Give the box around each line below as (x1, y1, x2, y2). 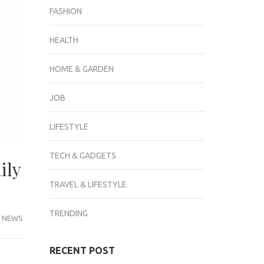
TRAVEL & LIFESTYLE (49, 180, 127, 189)
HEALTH (49, 35, 78, 45)
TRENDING (49, 209, 88, 218)
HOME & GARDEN (49, 64, 114, 74)
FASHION (49, 6, 82, 16)
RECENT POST (49, 245, 115, 256)
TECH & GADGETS (49, 151, 116, 160)
